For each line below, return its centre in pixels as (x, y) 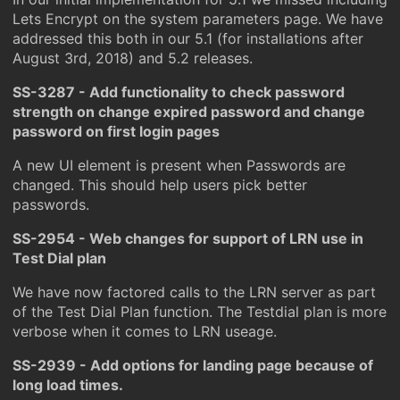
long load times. (68, 385)
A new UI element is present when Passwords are (179, 165)
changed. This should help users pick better (160, 185)
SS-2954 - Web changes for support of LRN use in (188, 238)
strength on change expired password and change (189, 112)
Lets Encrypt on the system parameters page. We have (198, 19)
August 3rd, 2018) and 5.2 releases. (133, 58)
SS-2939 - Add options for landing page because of (193, 365)
